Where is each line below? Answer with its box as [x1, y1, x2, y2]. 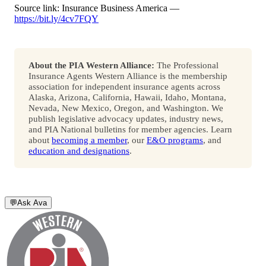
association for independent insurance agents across [28, 81, 220, 92]
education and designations [28, 145, 129, 156]
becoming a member [52, 135, 127, 145]
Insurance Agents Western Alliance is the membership [28, 71, 227, 81]
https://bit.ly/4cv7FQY [14, 14, 99, 24]
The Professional [154, 60, 218, 71]
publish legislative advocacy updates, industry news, [28, 113, 223, 124]
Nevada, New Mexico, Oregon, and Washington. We [28, 103, 223, 113]
